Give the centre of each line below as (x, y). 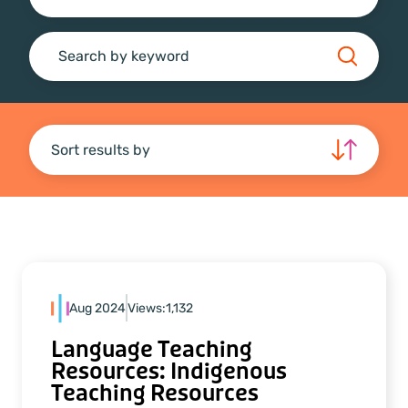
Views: (147, 308)
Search (87, 69)
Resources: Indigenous (169, 372)
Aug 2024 (97, 308)
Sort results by (101, 150)
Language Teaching (152, 350)
